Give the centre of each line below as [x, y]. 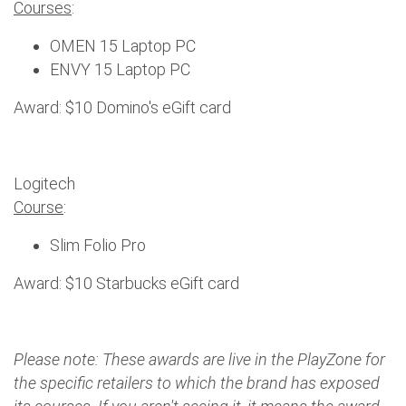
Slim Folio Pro [98, 245]
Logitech [44, 183]
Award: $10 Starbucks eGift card [126, 283]
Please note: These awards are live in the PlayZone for [199, 359]
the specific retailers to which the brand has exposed [197, 382]
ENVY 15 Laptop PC [120, 69]
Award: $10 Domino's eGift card [122, 107]
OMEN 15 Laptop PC [123, 45]
